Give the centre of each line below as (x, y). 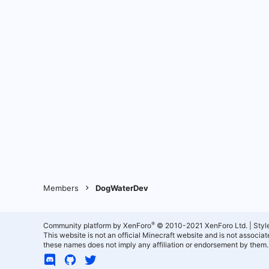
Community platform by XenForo (97, 225)
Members (61, 188)
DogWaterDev (122, 188)
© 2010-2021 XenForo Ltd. (202, 225)
